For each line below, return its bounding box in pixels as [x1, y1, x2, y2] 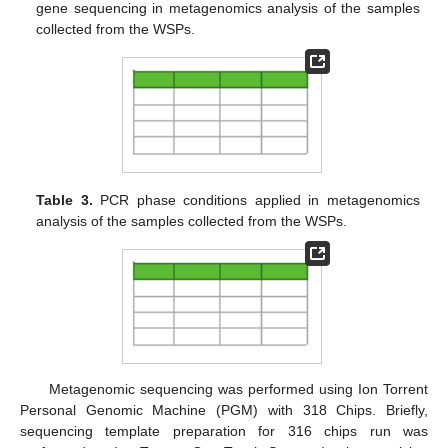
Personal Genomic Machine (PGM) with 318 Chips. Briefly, [20, 401, 428, 418]
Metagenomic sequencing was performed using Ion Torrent [48, 380, 428, 397]
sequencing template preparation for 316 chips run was [20, 422, 428, 439]
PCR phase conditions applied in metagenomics [92, 191, 420, 208]
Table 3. [36, 191, 93, 208]
